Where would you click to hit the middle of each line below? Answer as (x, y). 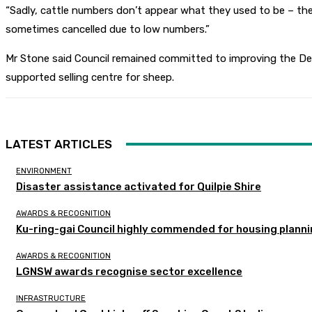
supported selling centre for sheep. (90, 78)
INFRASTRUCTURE (51, 299)
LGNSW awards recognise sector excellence (129, 272)
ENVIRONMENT (44, 171)
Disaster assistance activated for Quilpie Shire (139, 187)
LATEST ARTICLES (59, 145)
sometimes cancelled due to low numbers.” (108, 30)
